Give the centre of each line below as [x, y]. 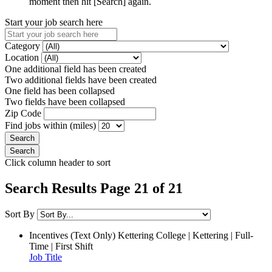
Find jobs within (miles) [52, 125]
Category [24, 46]
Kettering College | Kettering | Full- [185, 235]
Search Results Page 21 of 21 [94, 188]
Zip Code [24, 113]
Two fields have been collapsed [65, 101]
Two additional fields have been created [81, 80]
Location [23, 57]
